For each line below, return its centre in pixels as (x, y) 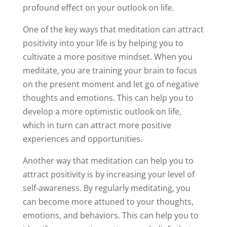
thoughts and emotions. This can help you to (108, 98)
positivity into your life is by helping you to (103, 43)
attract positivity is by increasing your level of (108, 174)
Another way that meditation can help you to (108, 160)
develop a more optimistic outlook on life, (102, 111)
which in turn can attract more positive (97, 125)
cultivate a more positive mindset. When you (107, 56)
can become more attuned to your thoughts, (108, 201)
